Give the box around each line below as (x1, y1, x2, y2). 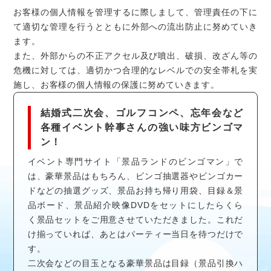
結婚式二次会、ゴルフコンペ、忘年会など (40, 107, 244, 118)
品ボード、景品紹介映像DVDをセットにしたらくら (27, 200, 244, 210)
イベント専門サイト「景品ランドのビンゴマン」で (27, 156, 244, 166)
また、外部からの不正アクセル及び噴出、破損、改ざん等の (13, 50, 258, 60)
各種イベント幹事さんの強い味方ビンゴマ (40, 122, 244, 132)
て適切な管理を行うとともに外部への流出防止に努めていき (13, 21, 258, 31)
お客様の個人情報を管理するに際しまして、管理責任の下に (13, 7, 258, 17)
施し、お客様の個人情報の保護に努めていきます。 (13, 79, 220, 90)
